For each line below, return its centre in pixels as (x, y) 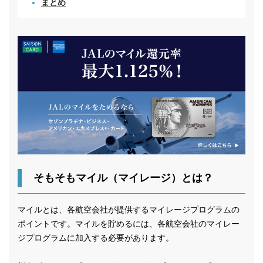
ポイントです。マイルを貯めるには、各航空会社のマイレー (129, 224)
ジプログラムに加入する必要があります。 (96, 238)
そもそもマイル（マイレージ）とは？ (123, 178)
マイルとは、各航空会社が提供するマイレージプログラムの (129, 210)
